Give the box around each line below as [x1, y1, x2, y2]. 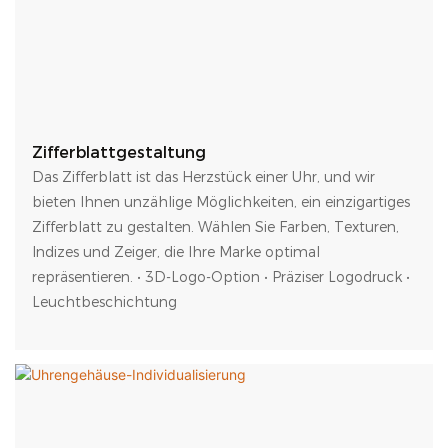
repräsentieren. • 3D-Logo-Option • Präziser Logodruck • [31, 267, 410, 286]
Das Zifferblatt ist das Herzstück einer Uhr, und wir [31, 167, 375, 186]
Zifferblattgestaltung [31, 142, 206, 162]
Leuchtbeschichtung [31, 292, 177, 311]
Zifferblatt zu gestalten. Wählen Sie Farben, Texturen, [31, 217, 399, 236]
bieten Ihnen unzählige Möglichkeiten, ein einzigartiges [31, 192, 410, 211]
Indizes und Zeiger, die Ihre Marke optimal [31, 242, 320, 261]
